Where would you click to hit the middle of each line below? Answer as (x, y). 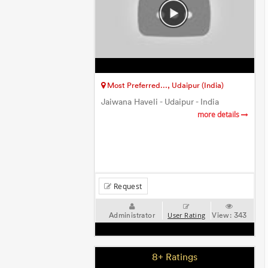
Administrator (132, 215)
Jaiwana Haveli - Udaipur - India (160, 102)
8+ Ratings (175, 257)
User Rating (187, 215)
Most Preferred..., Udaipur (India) (165, 85)
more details (219, 115)
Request (127, 186)
